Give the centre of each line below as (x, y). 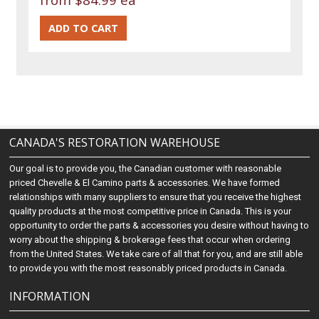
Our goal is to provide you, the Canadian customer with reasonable (146, 168)
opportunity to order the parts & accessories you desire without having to (159, 225)
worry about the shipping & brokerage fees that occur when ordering (150, 240)
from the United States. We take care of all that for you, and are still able (156, 254)
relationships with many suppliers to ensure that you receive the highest (156, 197)
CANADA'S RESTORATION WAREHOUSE (115, 142)
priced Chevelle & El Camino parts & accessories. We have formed (145, 183)
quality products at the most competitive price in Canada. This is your (151, 211)
